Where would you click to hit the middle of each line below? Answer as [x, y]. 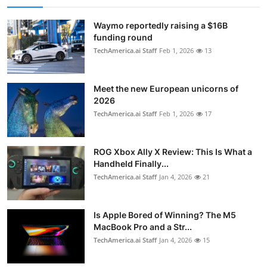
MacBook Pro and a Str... [143, 226]
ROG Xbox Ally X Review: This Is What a [173, 151]
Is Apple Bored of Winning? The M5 [165, 215]
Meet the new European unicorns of [166, 88]
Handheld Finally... [131, 163]
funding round [123, 37]
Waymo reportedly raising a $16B [161, 25]
